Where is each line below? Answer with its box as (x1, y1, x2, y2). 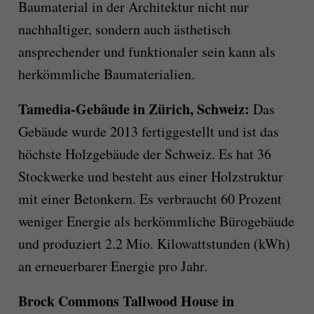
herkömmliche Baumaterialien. (18, 64, 195, 84)
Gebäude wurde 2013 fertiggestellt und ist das (18, 122, 279, 142)
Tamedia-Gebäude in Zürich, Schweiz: (18, 99, 250, 120)
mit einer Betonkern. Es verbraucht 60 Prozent (18, 189, 282, 209)
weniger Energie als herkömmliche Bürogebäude (18, 212, 294, 231)
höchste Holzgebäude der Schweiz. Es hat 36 (18, 144, 271, 164)
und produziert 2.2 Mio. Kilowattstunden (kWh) (18, 234, 290, 254)
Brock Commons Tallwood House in (18, 291, 234, 312)
